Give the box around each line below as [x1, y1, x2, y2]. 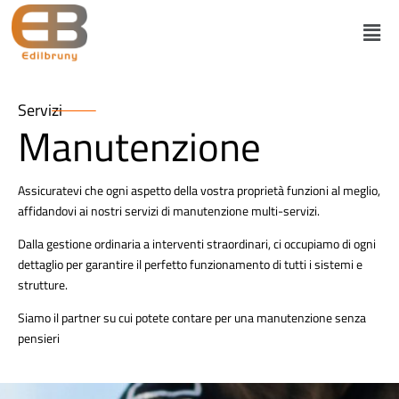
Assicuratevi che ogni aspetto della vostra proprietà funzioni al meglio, [18, 180, 380, 199]
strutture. [18, 274, 68, 294]
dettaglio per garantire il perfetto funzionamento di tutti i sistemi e [18, 254, 362, 273]
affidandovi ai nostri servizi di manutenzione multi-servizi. [18, 200, 320, 220]
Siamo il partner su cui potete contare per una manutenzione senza [18, 307, 366, 327]
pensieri [18, 328, 60, 347]
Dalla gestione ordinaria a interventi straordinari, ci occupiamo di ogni [18, 233, 376, 253]
